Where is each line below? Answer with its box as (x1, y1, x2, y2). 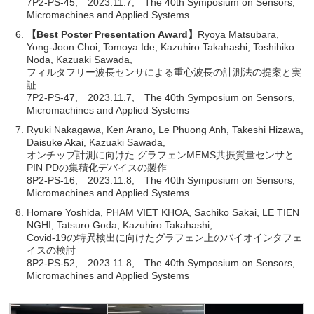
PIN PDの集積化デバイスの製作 (27, 161, 168, 173)
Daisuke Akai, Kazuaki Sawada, (27, 136, 166, 148)
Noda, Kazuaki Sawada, (27, 53, 133, 65)
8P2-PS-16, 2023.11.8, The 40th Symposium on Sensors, (27, 174, 296, 186)
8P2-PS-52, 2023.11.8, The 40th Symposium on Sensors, (27, 257, 296, 268)
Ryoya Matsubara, (198, 28, 280, 40)
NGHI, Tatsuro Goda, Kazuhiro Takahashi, (27, 219, 213, 231)
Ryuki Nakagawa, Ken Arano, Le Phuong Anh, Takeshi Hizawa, (27, 123, 304, 135)
